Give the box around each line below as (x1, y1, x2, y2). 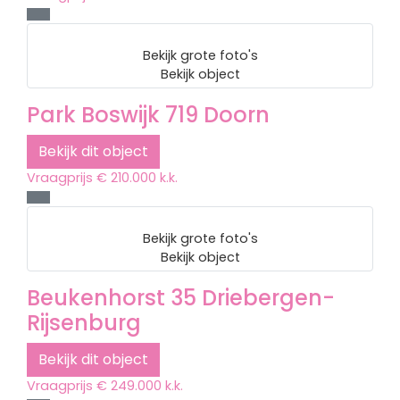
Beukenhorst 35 (27, 283, 196, 312)
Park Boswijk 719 (27, 100, 198, 129)
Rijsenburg (27, 308, 141, 337)
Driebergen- (202, 283, 335, 312)
